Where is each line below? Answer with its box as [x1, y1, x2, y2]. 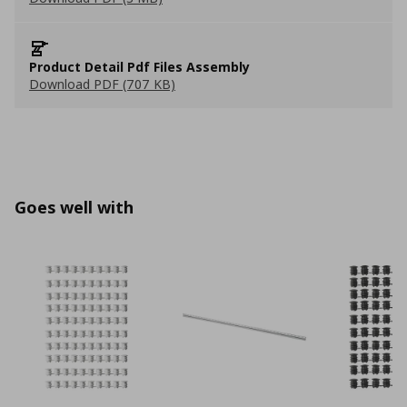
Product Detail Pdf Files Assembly [29, 58, 250, 75]
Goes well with [15, 196, 134, 218]
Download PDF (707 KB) [29, 75, 175, 93]
